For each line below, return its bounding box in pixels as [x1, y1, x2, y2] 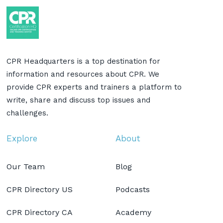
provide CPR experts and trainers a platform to [6, 82, 182, 92]
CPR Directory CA [6, 207, 73, 217]
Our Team [6, 161, 45, 171]
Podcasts [115, 184, 150, 194]
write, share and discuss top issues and [6, 95, 151, 105]
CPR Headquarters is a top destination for [6, 56, 161, 66]
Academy [115, 207, 151, 217]
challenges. [6, 108, 49, 117]
